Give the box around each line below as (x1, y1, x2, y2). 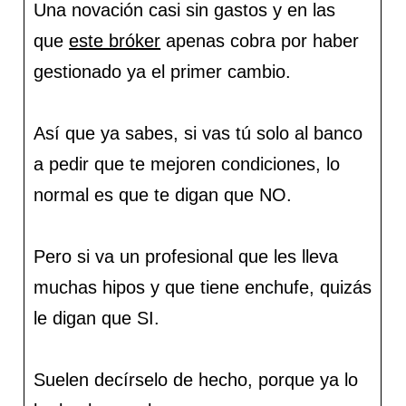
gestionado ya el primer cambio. (34, 62, 297, 82)
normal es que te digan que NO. (34, 185, 293, 206)
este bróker (69, 31, 161, 52)
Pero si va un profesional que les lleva (34, 246, 339, 267)
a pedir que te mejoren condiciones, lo (34, 154, 341, 175)
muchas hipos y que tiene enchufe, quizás (34, 277, 372, 298)
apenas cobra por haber (160, 31, 360, 52)
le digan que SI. (34, 308, 166, 329)
